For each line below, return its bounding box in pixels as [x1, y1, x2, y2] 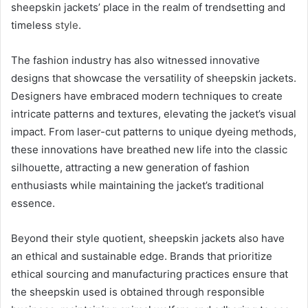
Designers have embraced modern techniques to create [11, 89, 283, 102]
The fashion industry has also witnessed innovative [11, 53, 260, 67]
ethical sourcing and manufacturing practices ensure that [11, 267, 288, 280]
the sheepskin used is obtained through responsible [11, 285, 265, 298]
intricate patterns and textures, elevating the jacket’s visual [11, 107, 296, 120]
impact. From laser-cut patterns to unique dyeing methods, [11, 124, 296, 138]
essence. [11, 196, 55, 210]
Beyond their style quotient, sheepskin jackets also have [11, 231, 285, 245]
